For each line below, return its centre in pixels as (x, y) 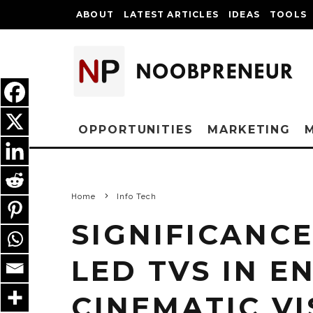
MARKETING (249, 130)
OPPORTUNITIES (136, 130)
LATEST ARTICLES (171, 14)
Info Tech (137, 197)
